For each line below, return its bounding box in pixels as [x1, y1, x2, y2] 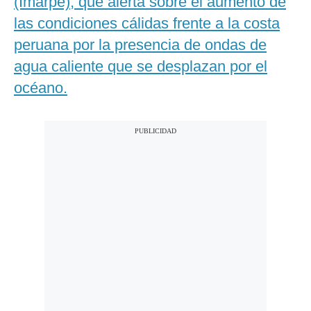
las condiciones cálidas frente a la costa [14, 15, 280, 33]
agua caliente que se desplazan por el [14, 58, 267, 76]
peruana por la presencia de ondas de [14, 36, 267, 54]
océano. [14, 79, 67, 97]
